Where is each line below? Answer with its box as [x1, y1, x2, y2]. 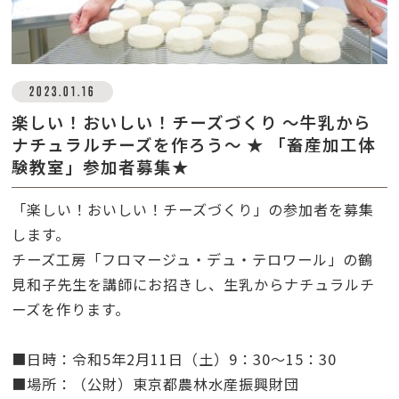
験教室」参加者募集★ [12, 154, 191, 178]
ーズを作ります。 [12, 297, 131, 320]
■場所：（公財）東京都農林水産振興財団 [12, 372, 315, 395]
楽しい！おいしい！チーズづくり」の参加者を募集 [27, 198, 375, 220]
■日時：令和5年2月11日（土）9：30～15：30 [12, 347, 338, 370]
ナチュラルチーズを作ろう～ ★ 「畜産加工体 [12, 132, 377, 156]
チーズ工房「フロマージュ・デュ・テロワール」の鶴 [12, 248, 374, 270]
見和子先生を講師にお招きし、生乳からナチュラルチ [12, 273, 376, 295]
